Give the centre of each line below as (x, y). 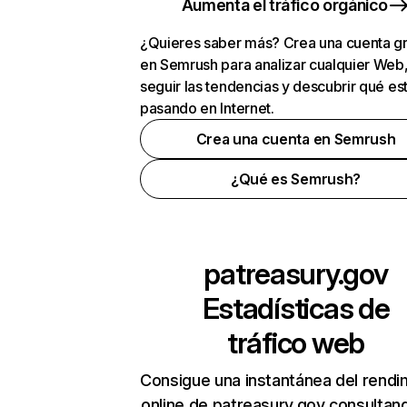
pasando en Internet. (207, 108)
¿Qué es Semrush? (296, 179)
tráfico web (296, 343)
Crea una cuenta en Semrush (296, 139)
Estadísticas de (296, 308)
